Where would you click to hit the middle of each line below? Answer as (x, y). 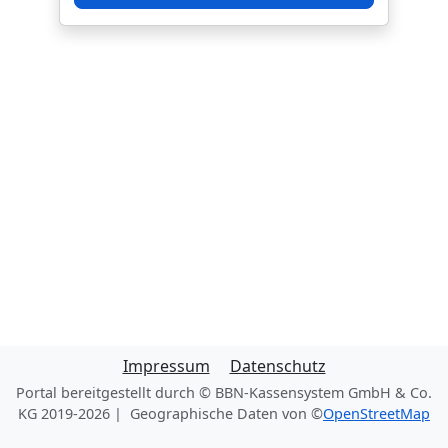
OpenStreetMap (376, 413)
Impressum (166, 366)
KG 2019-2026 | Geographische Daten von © (170, 413)
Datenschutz (277, 366)
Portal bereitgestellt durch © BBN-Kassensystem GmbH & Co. (224, 392)
